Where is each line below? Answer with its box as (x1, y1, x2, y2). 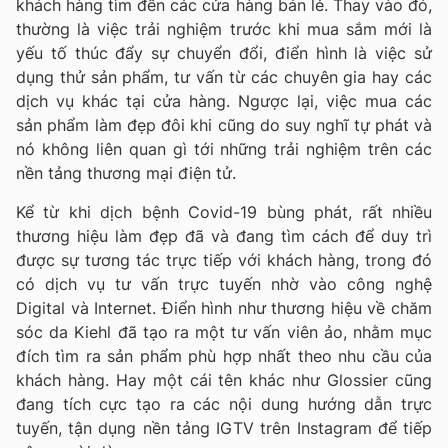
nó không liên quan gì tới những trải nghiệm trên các (16, 139, 432, 160)
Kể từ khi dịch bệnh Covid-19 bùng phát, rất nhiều (16, 202, 432, 223)
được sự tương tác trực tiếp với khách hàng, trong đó (16, 250, 432, 271)
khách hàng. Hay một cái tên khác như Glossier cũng (16, 370, 432, 391)
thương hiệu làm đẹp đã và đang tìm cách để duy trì (16, 226, 432, 247)
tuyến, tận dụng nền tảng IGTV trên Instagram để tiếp (16, 418, 432, 439)
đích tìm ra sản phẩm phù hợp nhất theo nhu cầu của (16, 346, 432, 367)
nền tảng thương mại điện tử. (16, 163, 236, 184)
